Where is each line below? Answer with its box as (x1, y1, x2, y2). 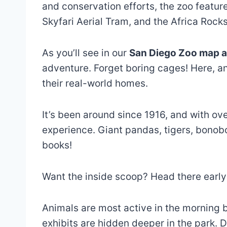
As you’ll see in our (42, 47, 129, 59)
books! (42, 139, 72, 152)
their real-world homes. (42, 78, 148, 90)
